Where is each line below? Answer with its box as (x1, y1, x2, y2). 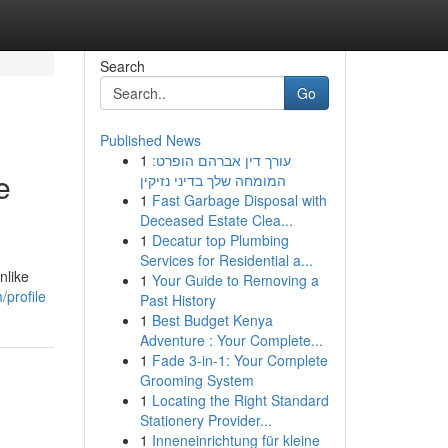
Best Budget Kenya (151, 310, 273, 330)
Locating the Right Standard (151, 390, 329, 410)
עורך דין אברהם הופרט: (151, 150, 291, 170)
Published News (99, 130, 201, 150)
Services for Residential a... (139, 250, 313, 270)
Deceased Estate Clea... (139, 210, 293, 230)
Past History (139, 290, 216, 310)
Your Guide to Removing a (151, 270, 319, 290)
